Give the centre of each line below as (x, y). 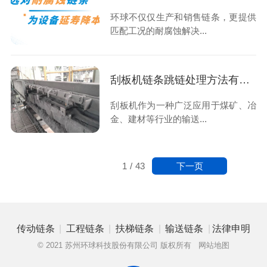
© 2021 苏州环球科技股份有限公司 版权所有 (118, 245)
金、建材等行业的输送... (159, 119)
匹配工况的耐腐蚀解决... (159, 31)
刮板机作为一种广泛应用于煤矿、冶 (184, 105)
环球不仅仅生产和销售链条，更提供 (184, 17)
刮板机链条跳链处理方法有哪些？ (245, 80)
